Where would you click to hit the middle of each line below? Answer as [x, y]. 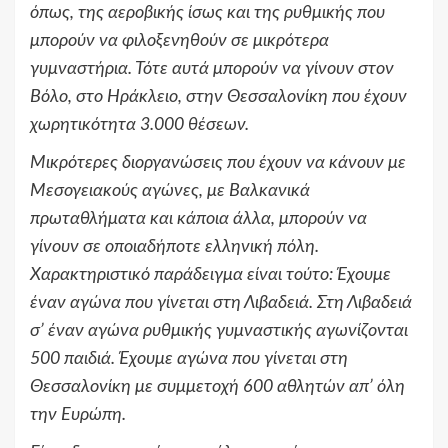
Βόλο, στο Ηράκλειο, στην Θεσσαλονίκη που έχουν [218, 97]
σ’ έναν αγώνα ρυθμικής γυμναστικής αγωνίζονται [219, 331]
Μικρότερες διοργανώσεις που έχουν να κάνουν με [218, 163]
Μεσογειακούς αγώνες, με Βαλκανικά [170, 191]
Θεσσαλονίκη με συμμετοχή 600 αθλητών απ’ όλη [217, 387]
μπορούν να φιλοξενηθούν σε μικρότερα [179, 41]
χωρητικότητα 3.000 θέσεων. [139, 125]
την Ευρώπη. [78, 415]
